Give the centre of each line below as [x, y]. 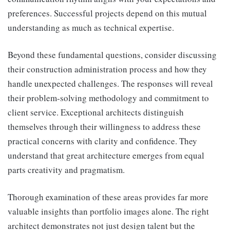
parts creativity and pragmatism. [66, 169]
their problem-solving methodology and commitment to [108, 98]
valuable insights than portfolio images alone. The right [108, 211]
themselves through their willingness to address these [104, 126]
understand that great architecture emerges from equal [106, 155]
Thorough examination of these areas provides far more [108, 197]
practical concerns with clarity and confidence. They [102, 141]
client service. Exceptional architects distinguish [96, 112]
